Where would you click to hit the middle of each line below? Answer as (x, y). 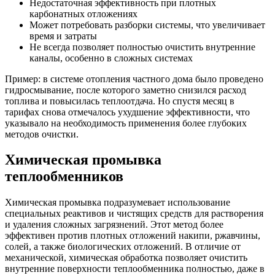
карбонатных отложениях (83, 14)
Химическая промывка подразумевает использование (118, 203)
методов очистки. (42, 134)
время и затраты (63, 36)
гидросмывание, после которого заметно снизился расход (126, 90)
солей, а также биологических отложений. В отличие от (123, 247)
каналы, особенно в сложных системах (111, 58)
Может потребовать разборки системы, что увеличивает (147, 25)
